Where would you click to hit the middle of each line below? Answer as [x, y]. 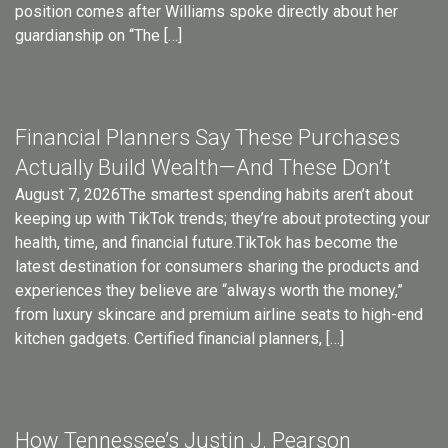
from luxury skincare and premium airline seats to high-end [219, 314]
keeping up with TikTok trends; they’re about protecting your [222, 218]
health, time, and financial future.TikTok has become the [206, 242]
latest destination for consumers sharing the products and [217, 266]
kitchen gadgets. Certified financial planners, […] [179, 338]
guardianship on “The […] [98, 35]
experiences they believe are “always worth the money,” [209, 290]
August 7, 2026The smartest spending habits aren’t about [214, 194]
